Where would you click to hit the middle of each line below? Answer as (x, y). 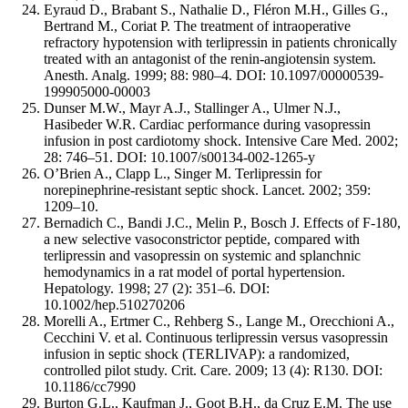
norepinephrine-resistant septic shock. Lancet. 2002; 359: (207, 189)
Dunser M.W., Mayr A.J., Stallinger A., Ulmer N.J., (192, 107)
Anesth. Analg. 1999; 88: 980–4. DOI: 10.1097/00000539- (214, 75)
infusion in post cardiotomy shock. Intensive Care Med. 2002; (221, 140)
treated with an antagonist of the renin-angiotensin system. (210, 58)
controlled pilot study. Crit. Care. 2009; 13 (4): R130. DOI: (213, 370)
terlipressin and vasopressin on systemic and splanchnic (202, 255)
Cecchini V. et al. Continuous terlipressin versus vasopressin (216, 337)
